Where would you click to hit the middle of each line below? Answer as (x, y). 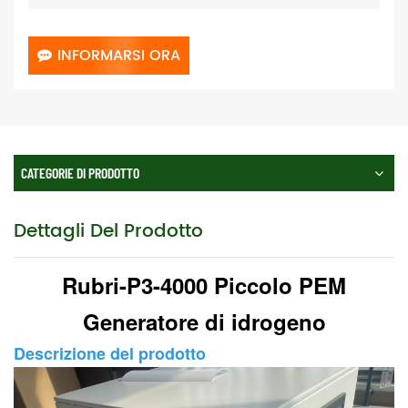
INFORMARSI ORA (119, 55)
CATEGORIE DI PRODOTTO (80, 172)
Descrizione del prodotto (110, 353)
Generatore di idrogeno (204, 321)
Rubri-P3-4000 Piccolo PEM (204, 285)
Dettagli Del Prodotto (108, 231)
